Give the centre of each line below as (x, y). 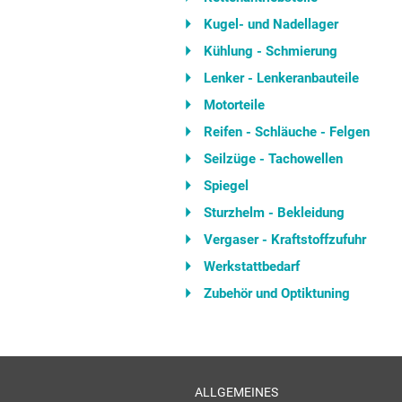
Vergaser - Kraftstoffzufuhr (285, 240)
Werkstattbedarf (252, 267)
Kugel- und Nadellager (271, 24)
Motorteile (234, 105)
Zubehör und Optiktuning (277, 293)
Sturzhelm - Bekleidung (274, 213)
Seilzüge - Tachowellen (273, 159)
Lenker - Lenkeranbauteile (281, 78)
